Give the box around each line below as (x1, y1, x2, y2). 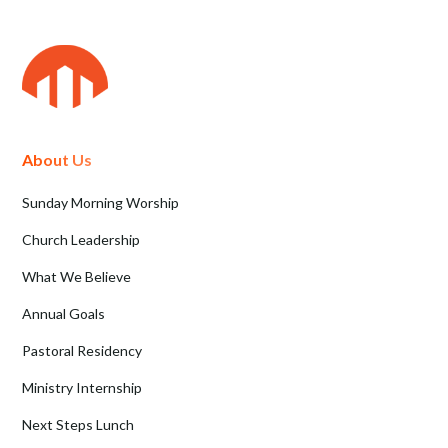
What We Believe (22, 268, 132, 286)
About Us (22, 150, 93, 170)
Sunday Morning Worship (22, 194, 180, 212)
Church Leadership (22, 231, 141, 249)
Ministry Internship (22, 379, 143, 397)
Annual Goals (22, 305, 106, 323)
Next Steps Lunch (22, 416, 135, 434)
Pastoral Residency (22, 342, 143, 360)
